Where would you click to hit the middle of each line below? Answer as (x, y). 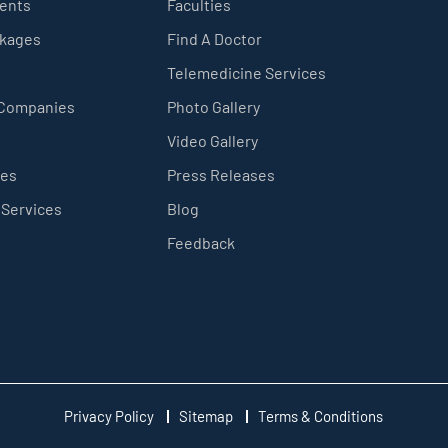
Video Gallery (212, 140)
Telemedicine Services (246, 72)
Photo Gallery (213, 106)
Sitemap (206, 415)
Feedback (200, 242)
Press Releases (220, 174)
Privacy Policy (109, 415)
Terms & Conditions (321, 415)
